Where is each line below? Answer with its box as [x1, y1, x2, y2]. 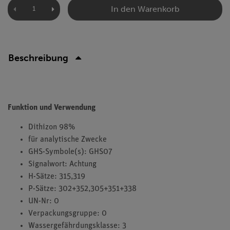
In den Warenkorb [110, 4, 180, 14]
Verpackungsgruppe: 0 [28, 209, 107, 218]
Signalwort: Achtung [28, 160, 97, 168]
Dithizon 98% [28, 123, 75, 131]
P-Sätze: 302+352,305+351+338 [28, 185, 137, 193]
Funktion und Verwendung [8, 104, 95, 112]
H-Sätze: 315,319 [28, 172, 85, 181]
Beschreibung [8, 52, 68, 64]
